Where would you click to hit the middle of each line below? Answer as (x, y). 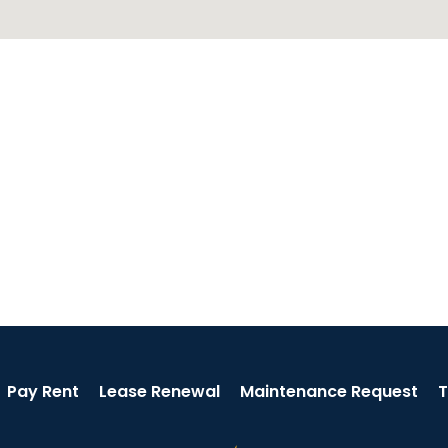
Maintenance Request (328, 392)
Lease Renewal (159, 392)
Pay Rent (42, 392)
